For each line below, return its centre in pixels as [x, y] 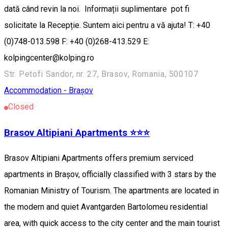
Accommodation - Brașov [49, 90]
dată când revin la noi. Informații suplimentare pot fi [97, 9]
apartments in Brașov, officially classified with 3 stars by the [110, 175]
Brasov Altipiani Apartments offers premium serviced [99, 158]
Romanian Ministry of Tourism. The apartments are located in [111, 191]
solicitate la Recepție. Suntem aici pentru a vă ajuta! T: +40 [107, 25]
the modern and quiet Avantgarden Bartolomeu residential [106, 207]
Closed [21, 106]
